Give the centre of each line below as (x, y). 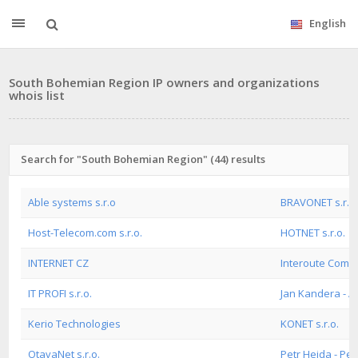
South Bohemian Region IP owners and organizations (164, 82)
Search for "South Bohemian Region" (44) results (143, 159)
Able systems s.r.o (72, 202)
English (328, 23)
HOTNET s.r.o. (313, 233)
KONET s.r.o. (310, 324)
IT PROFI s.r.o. (60, 293)
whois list (37, 95)
